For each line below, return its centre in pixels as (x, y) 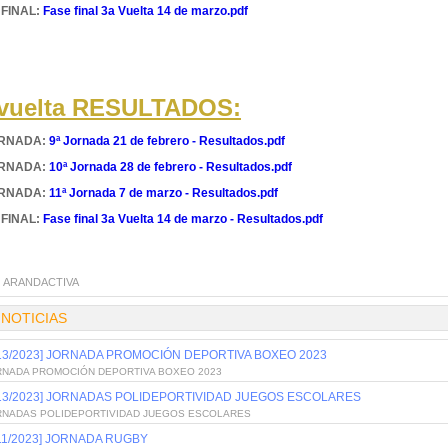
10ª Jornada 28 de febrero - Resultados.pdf (170, 167)
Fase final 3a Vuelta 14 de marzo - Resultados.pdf (183, 219)
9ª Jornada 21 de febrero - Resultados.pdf (167, 141)
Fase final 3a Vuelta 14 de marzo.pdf (145, 11)
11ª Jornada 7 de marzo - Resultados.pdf (163, 193)
